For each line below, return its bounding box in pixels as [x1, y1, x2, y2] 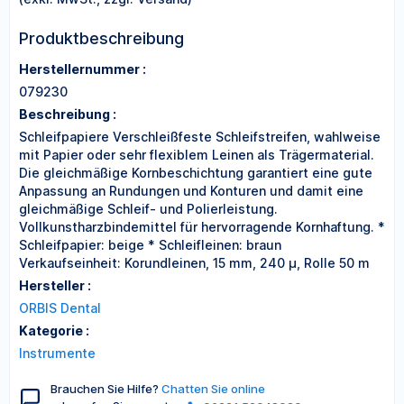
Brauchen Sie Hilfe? [50, 381, 161, 396]
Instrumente [19, 345, 96, 361]
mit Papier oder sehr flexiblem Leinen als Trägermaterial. [19, 147, 374, 162]
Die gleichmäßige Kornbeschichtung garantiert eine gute [19, 165, 372, 180]
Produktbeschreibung [19, 29, 184, 48]
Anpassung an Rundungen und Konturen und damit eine [19, 183, 363, 198]
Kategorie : [19, 323, 89, 338]
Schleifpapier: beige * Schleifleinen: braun [19, 237, 281, 252]
